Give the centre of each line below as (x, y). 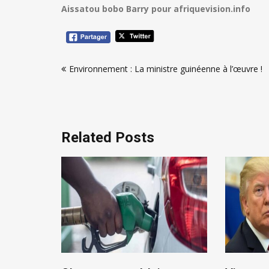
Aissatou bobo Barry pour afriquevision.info (156, 9)
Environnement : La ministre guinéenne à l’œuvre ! (166, 69)
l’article (86, 97)
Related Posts (108, 138)
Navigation (97, 57)
